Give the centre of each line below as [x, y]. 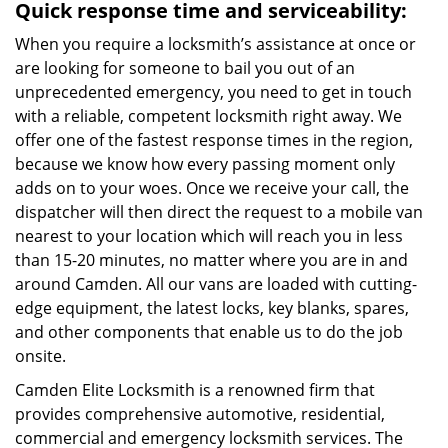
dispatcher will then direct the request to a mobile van [219, 212]
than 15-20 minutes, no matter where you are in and [211, 260]
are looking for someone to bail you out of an [185, 68]
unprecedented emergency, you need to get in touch [213, 92]
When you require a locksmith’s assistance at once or [215, 44]
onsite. [40, 356]
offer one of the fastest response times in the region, [214, 140]
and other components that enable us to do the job [209, 332]
